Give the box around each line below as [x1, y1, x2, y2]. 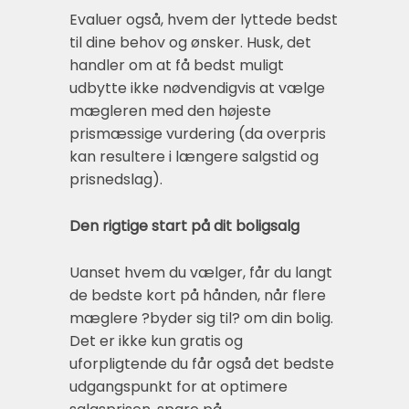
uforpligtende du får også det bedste [69, 353, 334, 375]
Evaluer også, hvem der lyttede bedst [69, 8, 338, 30]
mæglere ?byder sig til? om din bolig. [69, 308, 333, 330]
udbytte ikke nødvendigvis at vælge [69, 77, 325, 99]
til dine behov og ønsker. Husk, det [69, 31, 311, 53]
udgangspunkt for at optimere [69, 376, 288, 398]
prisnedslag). [69, 168, 163, 190]
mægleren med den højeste [69, 100, 271, 121]
